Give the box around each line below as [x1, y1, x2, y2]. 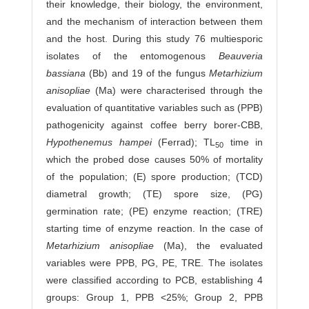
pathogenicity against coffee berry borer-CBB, [46, 119, 263, 131]
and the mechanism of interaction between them [46, 16, 263, 28]
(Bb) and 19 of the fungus [89, 68, 209, 79]
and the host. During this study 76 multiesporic [46, 33, 263, 45]
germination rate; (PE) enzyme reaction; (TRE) [46, 206, 263, 217]
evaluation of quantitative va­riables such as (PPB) [46, 102, 263, 114]
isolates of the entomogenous [46, 50, 219, 62]
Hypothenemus [46, 137, 119, 148]
